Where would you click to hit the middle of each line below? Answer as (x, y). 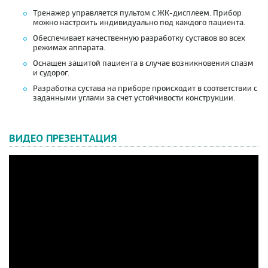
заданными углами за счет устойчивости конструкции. (135, 98)
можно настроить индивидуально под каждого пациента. (139, 23)
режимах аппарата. (69, 48)
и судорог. (51, 73)
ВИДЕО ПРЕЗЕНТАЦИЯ (63, 138)
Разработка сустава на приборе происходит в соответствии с (145, 89)
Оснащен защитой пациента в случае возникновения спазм (143, 64)
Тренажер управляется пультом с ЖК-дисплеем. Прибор (137, 13)
